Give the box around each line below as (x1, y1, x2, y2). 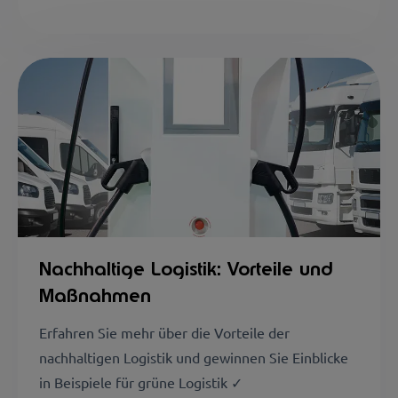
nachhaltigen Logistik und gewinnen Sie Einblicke (39, 347, 348, 366)
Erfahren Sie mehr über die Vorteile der (39, 322, 290, 341)
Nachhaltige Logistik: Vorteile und (39, 256, 333, 281)
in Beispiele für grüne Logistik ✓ (39, 372, 243, 391)
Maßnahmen (39, 283, 151, 307)
